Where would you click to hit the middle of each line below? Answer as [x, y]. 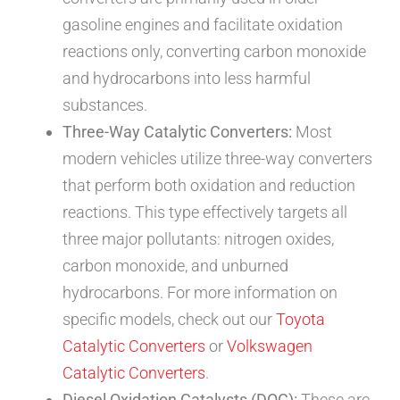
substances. [105, 105]
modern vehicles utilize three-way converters [217, 159]
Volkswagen [270, 346]
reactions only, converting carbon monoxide [214, 52]
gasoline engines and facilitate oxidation [203, 25]
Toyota [300, 320]
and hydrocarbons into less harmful [187, 79]
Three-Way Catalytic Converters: [177, 132]
